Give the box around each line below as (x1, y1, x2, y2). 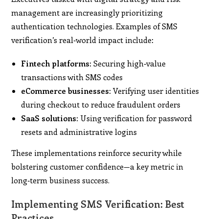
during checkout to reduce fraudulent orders (21, 99, 181, 109)
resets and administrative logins (21, 126, 137, 137)
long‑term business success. (11, 175, 110, 185)
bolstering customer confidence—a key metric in (11, 161, 184, 172)
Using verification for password (78, 112, 193, 123)
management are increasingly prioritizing (11, 7, 163, 18)
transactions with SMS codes (21, 71, 123, 82)
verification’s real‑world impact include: (11, 34, 154, 45)
